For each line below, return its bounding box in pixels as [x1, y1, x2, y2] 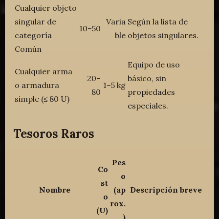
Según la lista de [128, 17, 188, 27]
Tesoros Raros [13, 126, 95, 142]
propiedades [128, 87, 175, 97]
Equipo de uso [128, 60, 180, 70]
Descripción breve [130, 185, 202, 195]
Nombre [39, 185, 70, 195]
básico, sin [128, 73, 167, 84]
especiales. [128, 101, 169, 111]
